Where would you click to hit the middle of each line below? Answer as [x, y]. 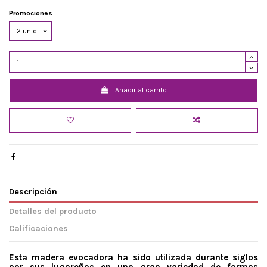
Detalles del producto [53, 211]
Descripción [33, 192]
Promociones [31, 13]
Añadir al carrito [141, 90]
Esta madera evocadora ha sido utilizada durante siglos [133, 258]
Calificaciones [38, 228]
